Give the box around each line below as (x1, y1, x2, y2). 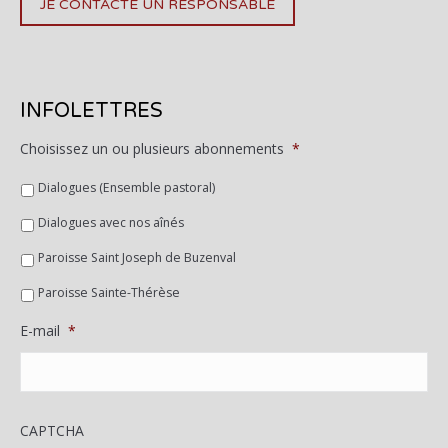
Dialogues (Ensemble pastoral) (38, 178, 215, 196)
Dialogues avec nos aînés (38, 213, 184, 231)
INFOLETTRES (20, 99, 163, 123)
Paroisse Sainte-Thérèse (38, 283, 180, 301)
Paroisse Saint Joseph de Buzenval (38, 248, 236, 266)
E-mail (20, 321, 60, 340)
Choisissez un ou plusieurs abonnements (20, 139, 284, 158)
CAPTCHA (20, 421, 84, 440)
